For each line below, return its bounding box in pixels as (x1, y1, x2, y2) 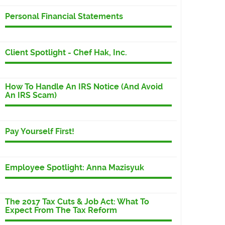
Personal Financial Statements (5, 12, 123, 22)
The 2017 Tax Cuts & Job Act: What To (5, 197, 149, 207)
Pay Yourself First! (5, 127, 74, 137)
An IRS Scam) (5, 90, 57, 100)
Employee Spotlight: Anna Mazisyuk (5, 163, 144, 173)
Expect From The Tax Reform (5, 205, 117, 215)
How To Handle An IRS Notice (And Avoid (5, 82, 163, 92)
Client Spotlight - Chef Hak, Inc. (5, 48, 127, 58)
